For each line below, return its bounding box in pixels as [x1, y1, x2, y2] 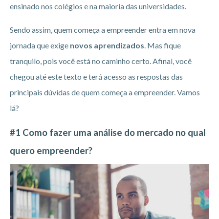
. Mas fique [144, 41, 181, 50]
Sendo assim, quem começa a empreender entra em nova [10, 25, 196, 35]
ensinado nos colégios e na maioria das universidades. [10, 1, 186, 11]
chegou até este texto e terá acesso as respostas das [10, 72, 183, 82]
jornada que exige [10, 41, 70, 50]
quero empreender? [10, 145, 92, 156]
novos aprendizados [70, 41, 144, 50]
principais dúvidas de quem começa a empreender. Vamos [10, 88, 200, 97]
